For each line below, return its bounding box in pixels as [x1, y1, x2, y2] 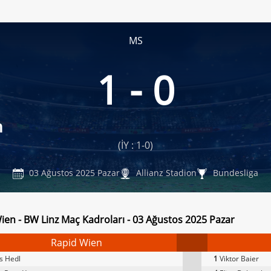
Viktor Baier [218, 253, 259, 264]
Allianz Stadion [134, 166, 197, 178]
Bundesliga [211, 166, 259, 178]
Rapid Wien [51, 236, 102, 249]
